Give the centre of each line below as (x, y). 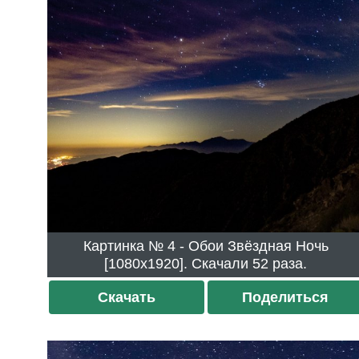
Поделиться (285, 297)
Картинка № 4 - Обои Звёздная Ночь (125, 246)
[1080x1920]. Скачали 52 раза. (280, 263)
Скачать (127, 297)
